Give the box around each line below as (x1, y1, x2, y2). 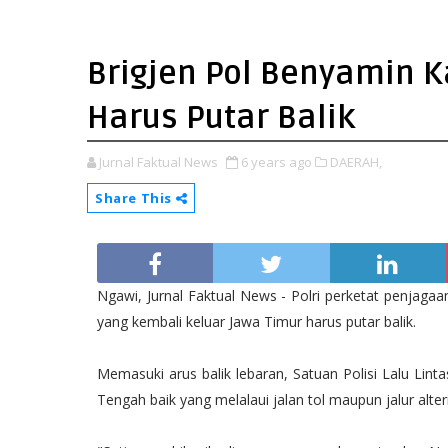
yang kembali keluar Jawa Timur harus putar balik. (97, 312, 416, 331)
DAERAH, (330, 153, 382, 171)
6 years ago (241, 153, 312, 171)
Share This (95, 189, 176, 207)
